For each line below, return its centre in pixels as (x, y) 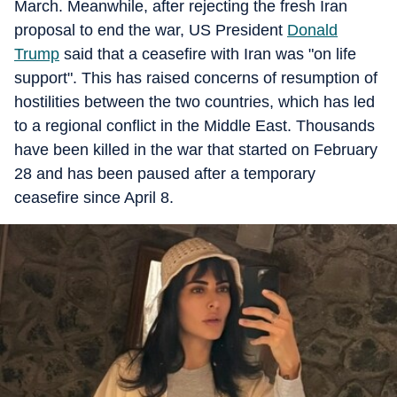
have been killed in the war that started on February (196, 150)
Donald (312, 30)
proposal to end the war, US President (151, 30)
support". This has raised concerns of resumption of (196, 78)
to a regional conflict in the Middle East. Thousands (195, 126)
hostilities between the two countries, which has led (195, 102)
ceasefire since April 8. (94, 198)
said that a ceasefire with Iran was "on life (208, 54)
